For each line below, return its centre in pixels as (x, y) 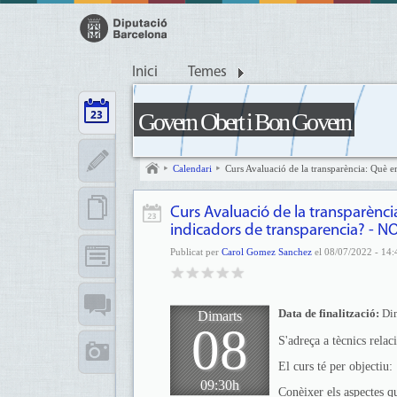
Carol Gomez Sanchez (267, 252)
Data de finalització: (329, 314)
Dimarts (220, 316)
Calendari (192, 168)
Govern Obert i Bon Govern (244, 122)
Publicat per (196, 252)
